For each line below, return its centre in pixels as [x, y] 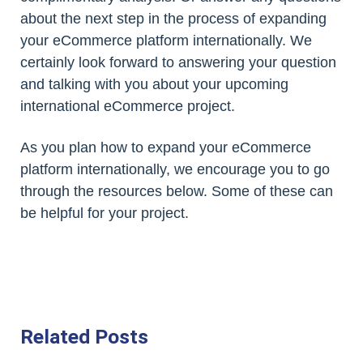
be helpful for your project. [105, 214]
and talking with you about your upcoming [154, 85]
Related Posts [84, 337]
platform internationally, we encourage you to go [175, 170]
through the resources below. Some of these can [177, 192]
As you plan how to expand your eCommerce [166, 148]
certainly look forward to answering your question [178, 63]
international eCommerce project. [128, 107]
